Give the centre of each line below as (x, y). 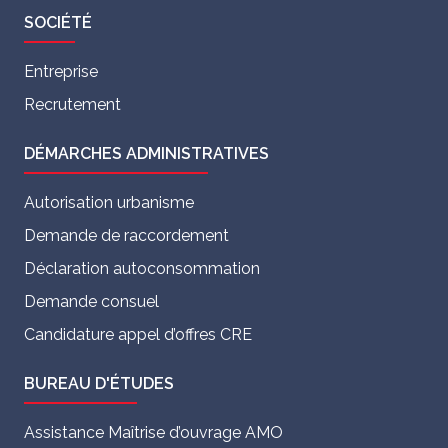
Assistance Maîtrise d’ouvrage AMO (153, 432)
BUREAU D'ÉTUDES (99, 383)
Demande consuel (91, 301)
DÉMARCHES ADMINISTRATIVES (146, 153)
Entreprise (61, 71)
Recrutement (72, 104)
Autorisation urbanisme (109, 202)
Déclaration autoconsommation (142, 268)
